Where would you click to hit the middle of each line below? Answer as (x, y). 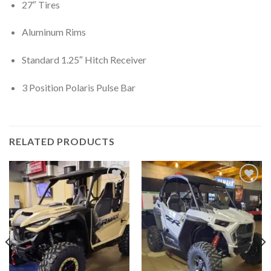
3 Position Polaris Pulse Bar (78, 88)
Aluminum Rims (54, 32)
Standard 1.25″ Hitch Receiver (84, 60)
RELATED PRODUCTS (62, 141)
